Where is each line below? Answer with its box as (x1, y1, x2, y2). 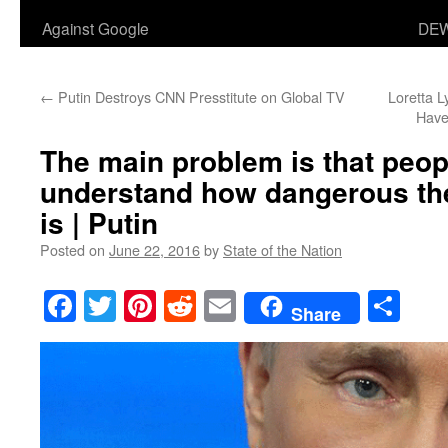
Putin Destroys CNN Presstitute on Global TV (54, 86, 345, 107)
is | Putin (40, 202, 158, 243)
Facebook (76, 284, 199, 328)
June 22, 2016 (109, 239, 200, 260)
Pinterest (156, 284, 268, 328)
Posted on (40, 239, 105, 260)
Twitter (116, 284, 208, 328)
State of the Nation (223, 239, 342, 260)
